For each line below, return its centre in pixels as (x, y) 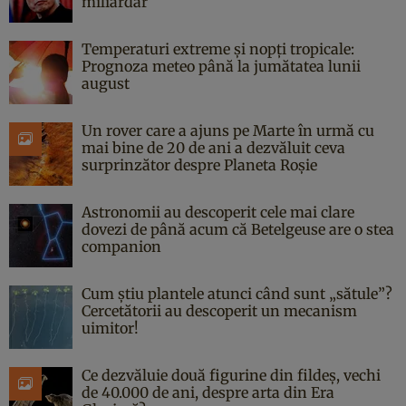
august (106, 84)
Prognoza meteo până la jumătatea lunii (221, 67)
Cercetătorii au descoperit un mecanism (219, 311)
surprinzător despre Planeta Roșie (199, 165)
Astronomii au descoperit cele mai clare (218, 213)
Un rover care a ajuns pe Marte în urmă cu (228, 131)
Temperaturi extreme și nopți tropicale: (218, 49)
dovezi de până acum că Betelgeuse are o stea (238, 230)
